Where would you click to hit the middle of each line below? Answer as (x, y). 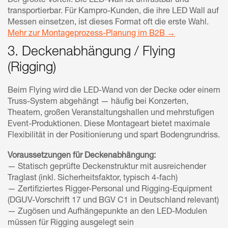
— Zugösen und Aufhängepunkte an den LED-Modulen (107, 212)
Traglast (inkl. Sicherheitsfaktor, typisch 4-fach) (93, 178)
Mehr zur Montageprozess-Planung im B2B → (91, 34)
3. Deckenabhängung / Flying (91, 52)
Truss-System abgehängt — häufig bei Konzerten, (98, 102)
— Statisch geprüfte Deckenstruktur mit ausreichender (107, 167)
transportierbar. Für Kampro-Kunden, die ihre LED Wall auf (113, 11)
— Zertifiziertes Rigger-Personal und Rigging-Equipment (110, 190)
